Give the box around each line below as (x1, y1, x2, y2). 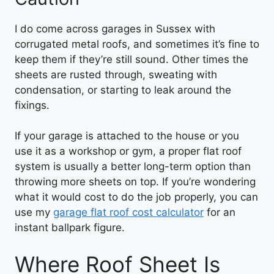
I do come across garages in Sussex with (15, 22, 215, 35)
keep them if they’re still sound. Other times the (15, 53, 248, 65)
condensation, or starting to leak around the (15, 83, 231, 96)
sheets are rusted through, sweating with (15, 68, 217, 81)
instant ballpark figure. (15, 221, 125, 234)
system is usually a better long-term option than (15, 160, 251, 172)
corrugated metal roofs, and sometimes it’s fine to (15, 37, 259, 50)
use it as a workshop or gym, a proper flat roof (15, 145, 242, 157)
